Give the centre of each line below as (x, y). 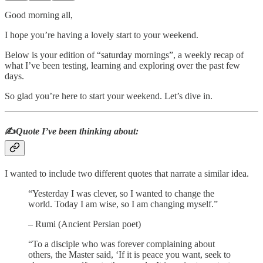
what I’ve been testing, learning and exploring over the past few (122, 65)
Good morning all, (39, 15)
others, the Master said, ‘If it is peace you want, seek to (129, 255)
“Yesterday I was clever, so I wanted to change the (121, 194)
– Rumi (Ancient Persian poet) (85, 224)
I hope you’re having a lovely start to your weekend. (102, 35)
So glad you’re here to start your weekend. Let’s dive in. (109, 96)
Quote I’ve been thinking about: (77, 131)
